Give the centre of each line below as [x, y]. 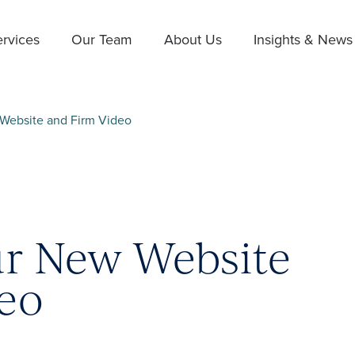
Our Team [102, 40]
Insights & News [303, 40]
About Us [193, 40]
